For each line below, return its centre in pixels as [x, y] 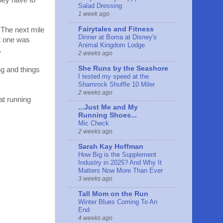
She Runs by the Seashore [123, 68]
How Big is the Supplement [117, 155]
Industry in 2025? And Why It [120, 163]
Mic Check [94, 123]
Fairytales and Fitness [116, 29]
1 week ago [94, 14]
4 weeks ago [95, 218]
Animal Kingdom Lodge [111, 45]
